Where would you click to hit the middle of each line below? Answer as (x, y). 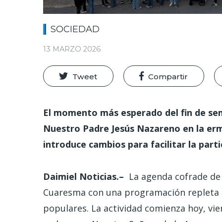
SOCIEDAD (75, 29)
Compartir (168, 76)
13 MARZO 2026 (72, 49)
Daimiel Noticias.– (86, 176)
